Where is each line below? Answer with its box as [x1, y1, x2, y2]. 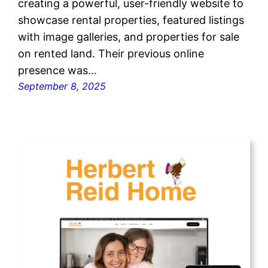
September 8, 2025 [18, 80, 106, 93]
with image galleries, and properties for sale [18, 31, 240, 44]
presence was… [18, 64, 98, 77]
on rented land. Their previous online [18, 47, 205, 60]
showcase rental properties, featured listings [18, 14, 245, 27]
